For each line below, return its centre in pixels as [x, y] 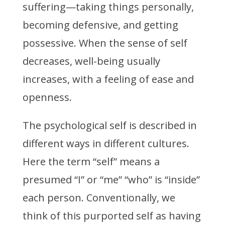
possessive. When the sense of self [105, 43]
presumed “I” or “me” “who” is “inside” [111, 180]
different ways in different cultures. [106, 144]
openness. [48, 97]
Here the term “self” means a [91, 162]
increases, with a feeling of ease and [108, 79]
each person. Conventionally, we [99, 198]
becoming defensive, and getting [100, 25]
